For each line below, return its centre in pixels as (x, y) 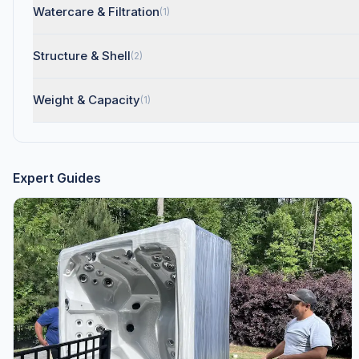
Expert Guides (57, 178)
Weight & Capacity (87, 100)
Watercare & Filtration (96, 12)
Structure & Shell (82, 56)
